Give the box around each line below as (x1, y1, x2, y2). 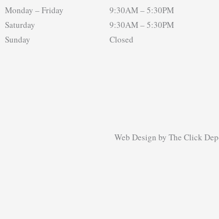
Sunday (4, 33, 30, 45)
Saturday (4, 19, 35, 30)
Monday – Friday (4, 4, 64, 16)
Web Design (114, 131, 156, 143)
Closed (109, 33, 133, 45)
